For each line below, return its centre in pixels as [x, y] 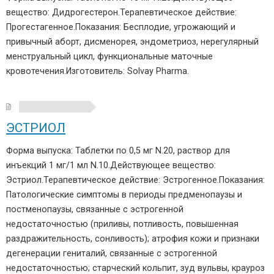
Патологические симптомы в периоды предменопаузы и [124, 195]
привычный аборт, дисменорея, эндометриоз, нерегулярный [132, 42]
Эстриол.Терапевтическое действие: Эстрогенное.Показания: [135, 180]
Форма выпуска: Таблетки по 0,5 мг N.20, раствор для [118, 151]
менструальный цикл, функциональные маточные [109, 57]
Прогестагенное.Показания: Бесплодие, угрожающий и [121, 27]
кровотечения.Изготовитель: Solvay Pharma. [98, 71]
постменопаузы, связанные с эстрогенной [95, 209]
